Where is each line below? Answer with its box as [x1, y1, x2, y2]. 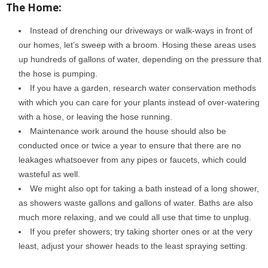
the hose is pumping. [19, 69, 98, 78]
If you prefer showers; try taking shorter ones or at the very [30, 227, 252, 236]
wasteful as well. [19, 169, 80, 179]
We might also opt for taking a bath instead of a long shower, [30, 184, 259, 193]
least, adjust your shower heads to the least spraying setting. [19, 241, 248, 251]
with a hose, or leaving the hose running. [19, 112, 172, 121]
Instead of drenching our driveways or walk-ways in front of [30, 26, 252, 35]
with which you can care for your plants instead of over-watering [19, 98, 260, 107]
